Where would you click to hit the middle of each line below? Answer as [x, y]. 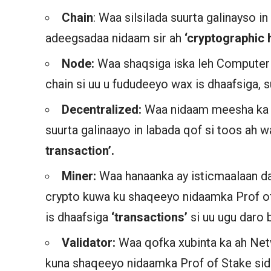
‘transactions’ [151, 217]
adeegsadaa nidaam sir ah [115, 38]
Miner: [81, 176]
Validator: [90, 242]
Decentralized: [102, 109]
